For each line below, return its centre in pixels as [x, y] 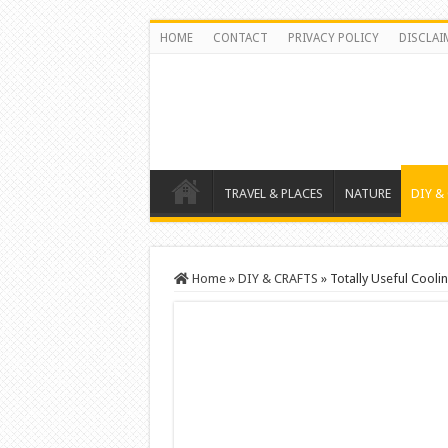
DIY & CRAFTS [277, 278]
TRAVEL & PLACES [273, 193]
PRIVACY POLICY [333, 38]
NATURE [367, 193]
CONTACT [240, 38]
